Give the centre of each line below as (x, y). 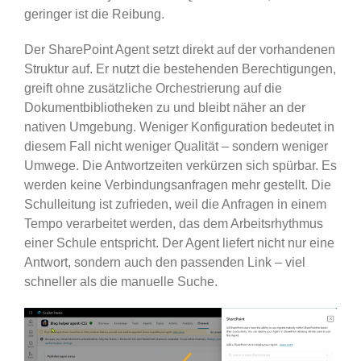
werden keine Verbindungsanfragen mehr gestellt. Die (177, 185)
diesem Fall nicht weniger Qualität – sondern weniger (176, 147)
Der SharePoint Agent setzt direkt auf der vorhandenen (179, 50)
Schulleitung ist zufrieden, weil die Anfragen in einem (175, 205)
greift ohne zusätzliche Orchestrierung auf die (153, 89)
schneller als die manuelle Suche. (120, 282)
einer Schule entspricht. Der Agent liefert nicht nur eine (179, 243)
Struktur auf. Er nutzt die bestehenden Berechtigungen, (180, 69)
